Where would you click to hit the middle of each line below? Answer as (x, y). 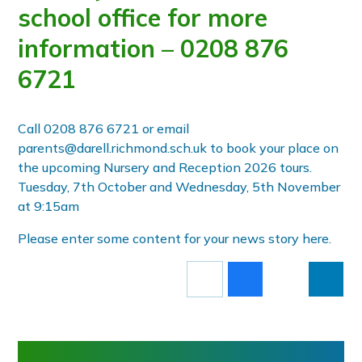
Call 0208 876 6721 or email (104, 128)
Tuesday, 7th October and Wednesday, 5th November (179, 186)
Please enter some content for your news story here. (175, 238)
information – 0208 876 (154, 48)
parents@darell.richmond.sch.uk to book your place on (179, 147)
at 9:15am (49, 206)
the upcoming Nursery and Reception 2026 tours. (165, 167)
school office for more (143, 17)
